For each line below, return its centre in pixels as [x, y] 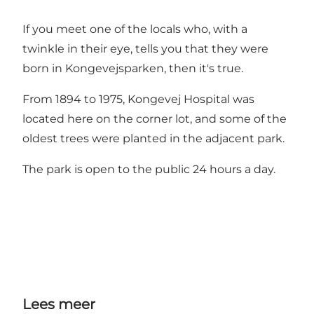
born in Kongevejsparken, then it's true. [133, 69]
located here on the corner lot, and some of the [155, 119]
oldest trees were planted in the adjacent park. [153, 139]
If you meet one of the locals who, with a [135, 29]
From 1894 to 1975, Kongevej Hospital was [138, 100]
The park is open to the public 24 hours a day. [149, 170]
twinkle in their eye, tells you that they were [145, 49]
